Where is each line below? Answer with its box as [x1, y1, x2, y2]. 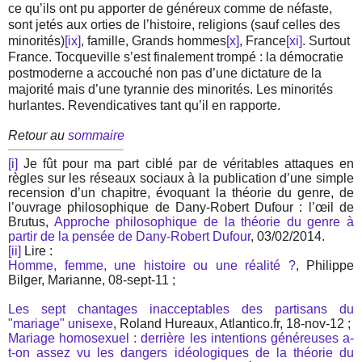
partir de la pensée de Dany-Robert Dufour [8, 229, 250, 244]
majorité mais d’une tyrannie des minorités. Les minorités [8, 82, 333, 97]
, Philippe [295, 259, 354, 273]
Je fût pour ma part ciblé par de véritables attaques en [18, 157, 354, 171]
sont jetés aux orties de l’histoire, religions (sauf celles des [8, 18, 340, 32]
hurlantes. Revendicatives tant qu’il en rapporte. [8, 99, 280, 113]
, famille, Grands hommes [81, 34, 226, 48]
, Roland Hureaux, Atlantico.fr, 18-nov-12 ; [113, 317, 351, 331]
